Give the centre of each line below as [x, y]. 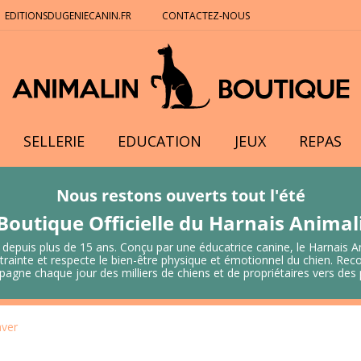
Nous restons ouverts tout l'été [180, 195]
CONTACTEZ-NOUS [207, 16]
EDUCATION [160, 141]
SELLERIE [54, 141]
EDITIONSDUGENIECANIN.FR [68, 16]
